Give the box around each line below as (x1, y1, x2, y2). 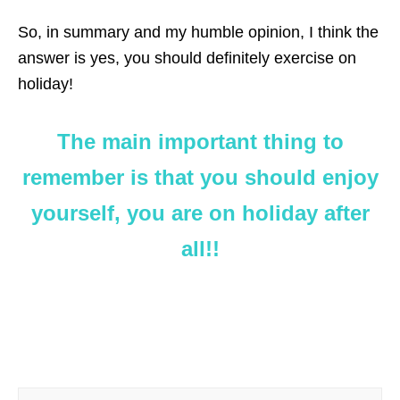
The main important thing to (56, 129, 344, 154)
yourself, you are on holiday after (30, 201, 370, 226)
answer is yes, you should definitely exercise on (18, 49, 356, 68)
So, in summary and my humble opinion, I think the (18, 23, 379, 42)
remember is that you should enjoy (21, 165, 379, 190)
